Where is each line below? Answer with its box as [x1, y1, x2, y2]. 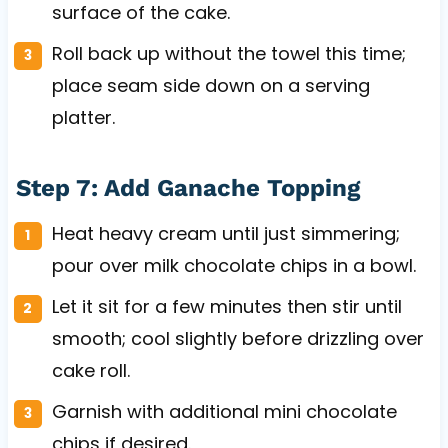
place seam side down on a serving [51, 72, 370, 98]
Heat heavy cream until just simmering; [51, 220, 400, 246]
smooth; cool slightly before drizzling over [51, 325, 424, 351]
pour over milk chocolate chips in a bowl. [51, 252, 416, 278]
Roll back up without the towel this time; [51, 40, 406, 66]
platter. [51, 104, 115, 130]
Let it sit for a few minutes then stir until [51, 293, 402, 319]
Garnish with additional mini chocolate [51, 398, 397, 424]
